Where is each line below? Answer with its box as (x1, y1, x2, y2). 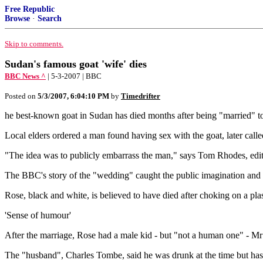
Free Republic (5, 5, 55, 14)
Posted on (5, 92, 38, 100)
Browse (5, 14, 30, 23)
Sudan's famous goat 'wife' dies (5, 58, 147, 70)
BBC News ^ (5, 72, 46, 80)
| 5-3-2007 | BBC (48, 72, 102, 80)
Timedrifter (121, 92, 160, 100)
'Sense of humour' (5, 210, 71, 220)
